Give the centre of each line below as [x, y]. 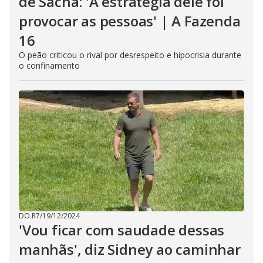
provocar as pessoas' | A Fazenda [130, 21]
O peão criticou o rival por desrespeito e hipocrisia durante [130, 55]
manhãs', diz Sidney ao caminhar [130, 249]
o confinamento [49, 65]
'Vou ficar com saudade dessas [122, 230]
